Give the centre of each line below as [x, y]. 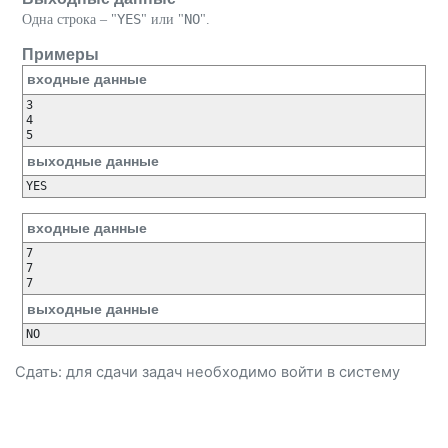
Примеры [60, 53]
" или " [162, 19]
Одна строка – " [69, 19]
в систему [361, 372]
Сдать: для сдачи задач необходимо [148, 372]
